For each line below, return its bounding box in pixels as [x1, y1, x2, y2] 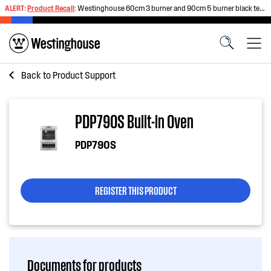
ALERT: [5, 3, 27, 13]
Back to [21, 69, 53, 80]
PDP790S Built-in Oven [75, 109, 194, 132]
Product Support [53, 69, 116, 80]
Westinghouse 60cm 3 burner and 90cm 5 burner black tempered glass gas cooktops [77, 3, 260, 13]
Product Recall [27, 3, 74, 13]
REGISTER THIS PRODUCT [94, 183, 177, 197]
